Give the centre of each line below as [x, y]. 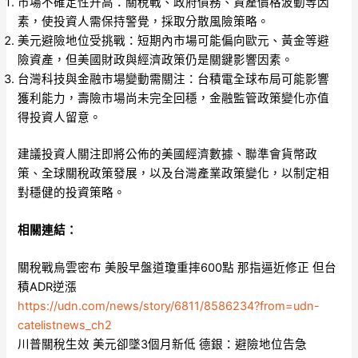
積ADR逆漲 [48, 287]
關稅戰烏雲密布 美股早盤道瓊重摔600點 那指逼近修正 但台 [177, 268]
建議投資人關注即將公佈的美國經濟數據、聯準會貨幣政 [168, 154]
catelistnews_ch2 [65, 326]
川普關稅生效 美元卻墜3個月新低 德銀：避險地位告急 [163, 345]
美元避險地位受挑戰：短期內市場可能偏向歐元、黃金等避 [174, 40]
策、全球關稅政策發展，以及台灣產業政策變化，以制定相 [174, 173]
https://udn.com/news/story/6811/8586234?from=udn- [169, 306]
